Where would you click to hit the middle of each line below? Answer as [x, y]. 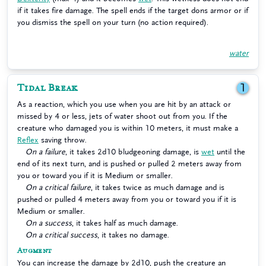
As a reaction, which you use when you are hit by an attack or [124, 104]
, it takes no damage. [133, 235]
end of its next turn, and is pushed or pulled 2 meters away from [129, 164]
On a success [49, 223]
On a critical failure [58, 187]
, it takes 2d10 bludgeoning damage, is [133, 152]
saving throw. [63, 140]
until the [230, 152]
